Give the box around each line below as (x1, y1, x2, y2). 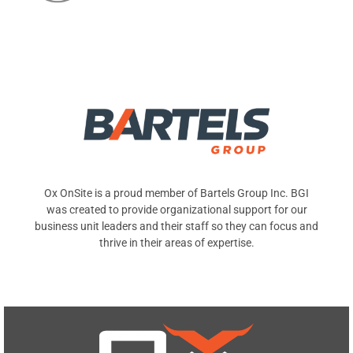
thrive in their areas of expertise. (98, 236, 255, 250)
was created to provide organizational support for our (46, 203, 307, 217)
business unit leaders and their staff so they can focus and (35, 220, 318, 233)
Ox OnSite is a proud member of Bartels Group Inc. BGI (44, 187, 309, 200)
